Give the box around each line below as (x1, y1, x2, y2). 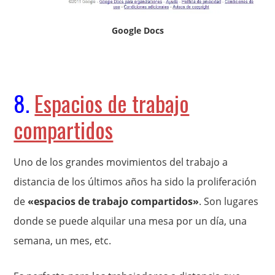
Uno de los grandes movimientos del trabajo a (14, 155, 228, 169)
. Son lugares (199, 194, 259, 208)
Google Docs (111, 24, 164, 36)
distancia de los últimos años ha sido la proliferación (14, 174, 257, 188)
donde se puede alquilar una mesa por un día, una (14, 214, 247, 228)
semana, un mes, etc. (14, 233, 112, 247)
